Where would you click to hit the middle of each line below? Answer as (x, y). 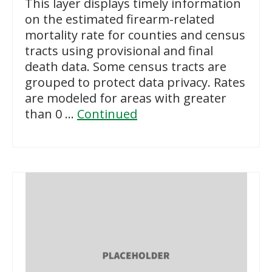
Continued (107, 114)
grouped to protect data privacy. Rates (135, 82)
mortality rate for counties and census (135, 35)
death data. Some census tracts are (126, 66)
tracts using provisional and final (119, 50)
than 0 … (51, 114)
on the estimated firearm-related (120, 19)
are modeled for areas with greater (126, 98)
